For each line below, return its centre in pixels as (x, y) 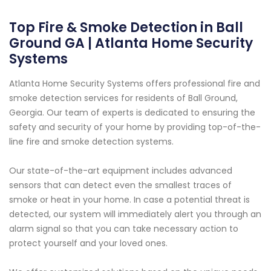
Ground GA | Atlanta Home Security (131, 43)
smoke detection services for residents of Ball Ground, (123, 98)
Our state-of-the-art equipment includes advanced (121, 170)
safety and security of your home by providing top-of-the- (135, 127)
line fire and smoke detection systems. (91, 141)
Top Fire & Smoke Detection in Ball (126, 27)
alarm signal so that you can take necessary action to (124, 228)
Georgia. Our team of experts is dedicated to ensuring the (132, 112)
